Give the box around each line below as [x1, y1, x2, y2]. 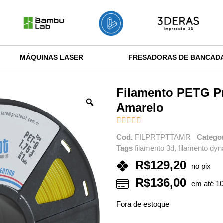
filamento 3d [135, 143, 174, 152]
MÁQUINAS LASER [20, 53, 84, 61]
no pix [191, 161, 211, 170]
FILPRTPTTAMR [135, 132, 191, 141]
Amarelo [116, 100, 164, 114]
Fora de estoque [116, 200, 169, 208]
